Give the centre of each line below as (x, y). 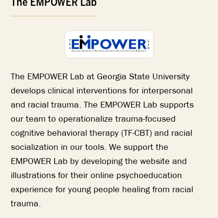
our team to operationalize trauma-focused (93, 118)
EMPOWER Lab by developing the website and (99, 161)
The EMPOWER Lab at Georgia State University (100, 76)
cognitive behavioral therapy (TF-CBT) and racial (102, 133)
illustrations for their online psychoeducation (97, 175)
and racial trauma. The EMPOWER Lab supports (102, 104)
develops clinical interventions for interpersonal (102, 90)
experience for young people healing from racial (102, 189)
